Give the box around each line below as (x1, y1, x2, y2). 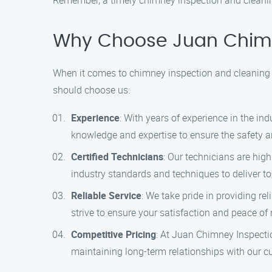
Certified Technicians (71, 150, 163, 163)
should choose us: (53, 83, 130, 97)
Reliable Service (71, 189, 141, 202)
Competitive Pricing (71, 228, 156, 241)
